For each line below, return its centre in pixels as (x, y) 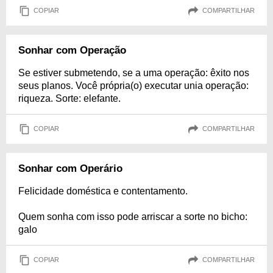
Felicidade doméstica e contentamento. (103, 191)
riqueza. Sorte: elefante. (69, 98)
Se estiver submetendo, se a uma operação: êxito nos (134, 73)
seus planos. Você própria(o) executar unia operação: (133, 85)
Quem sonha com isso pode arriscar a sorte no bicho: (133, 216)
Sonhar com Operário (70, 168)
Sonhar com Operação (72, 50)
